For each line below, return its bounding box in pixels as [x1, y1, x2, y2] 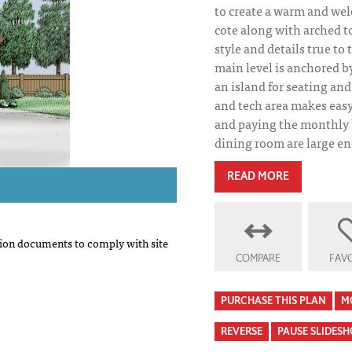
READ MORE [226, 169, 289, 185]
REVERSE [220, 324, 262, 339]
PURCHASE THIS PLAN [220, 294, 326, 308]
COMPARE [236, 251, 281, 266]
